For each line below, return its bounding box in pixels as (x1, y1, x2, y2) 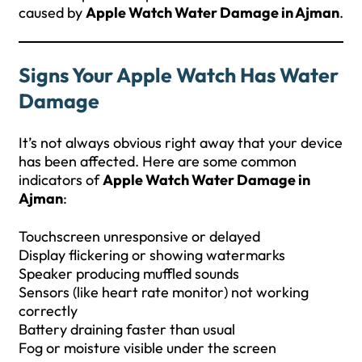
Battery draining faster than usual (19, 319, 235, 339)
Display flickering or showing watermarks (19, 245, 285, 264)
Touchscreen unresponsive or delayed (19, 226, 260, 246)
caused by (19, 2, 86, 22)
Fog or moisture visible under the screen (19, 338, 276, 357)
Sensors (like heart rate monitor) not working (19, 282, 309, 301)
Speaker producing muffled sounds (19, 263, 239, 283)
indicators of (19, 170, 103, 189)
